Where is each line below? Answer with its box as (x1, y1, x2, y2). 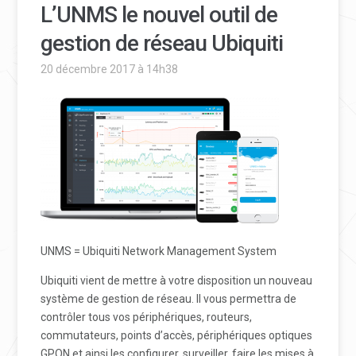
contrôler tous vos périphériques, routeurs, (41, 311, 253, 323)
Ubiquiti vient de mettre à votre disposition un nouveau (41, 274, 313, 287)
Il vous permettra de (196, 292, 297, 305)
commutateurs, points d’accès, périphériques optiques (41, 329, 313, 342)
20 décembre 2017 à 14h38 (41, 63, 179, 75)
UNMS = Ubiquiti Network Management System (41, 245, 277, 257)
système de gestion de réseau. (41, 292, 197, 305)
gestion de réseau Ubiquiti (41, 30, 284, 56)
